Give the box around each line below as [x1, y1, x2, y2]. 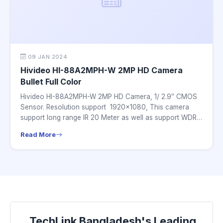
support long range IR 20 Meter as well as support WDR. [20, 113, 198, 122]
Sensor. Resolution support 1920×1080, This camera [20, 103, 189, 111]
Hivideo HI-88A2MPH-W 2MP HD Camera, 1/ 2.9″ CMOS [20, 93, 197, 101]
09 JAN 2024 [26, 53, 68, 61]
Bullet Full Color [20, 77, 82, 87]
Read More [20, 130, 56, 139]
